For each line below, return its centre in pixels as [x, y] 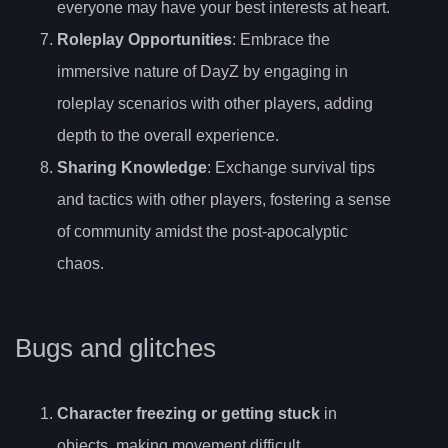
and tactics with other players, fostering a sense [224, 200]
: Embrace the [281, 40]
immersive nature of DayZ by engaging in [202, 72]
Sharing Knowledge [132, 168]
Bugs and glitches [115, 347]
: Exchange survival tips [291, 168]
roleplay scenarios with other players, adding [215, 104]
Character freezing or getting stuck [188, 413]
